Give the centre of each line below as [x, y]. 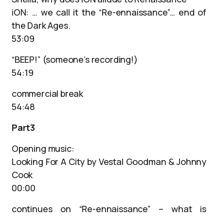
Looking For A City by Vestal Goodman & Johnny [109, 162]
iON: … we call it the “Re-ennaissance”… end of [109, 12]
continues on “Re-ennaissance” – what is [109, 209]
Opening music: [43, 148]
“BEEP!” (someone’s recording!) [75, 59]
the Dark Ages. [41, 25]
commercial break [48, 93]
